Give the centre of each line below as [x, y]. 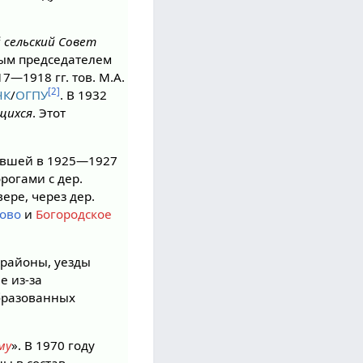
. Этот [49, 112]
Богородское [74, 214]
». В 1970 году [53, 346]
